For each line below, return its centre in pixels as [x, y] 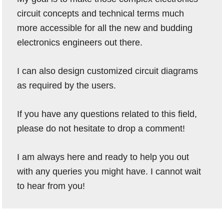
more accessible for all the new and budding [105, 28]
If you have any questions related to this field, [107, 114]
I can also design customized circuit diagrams [108, 71]
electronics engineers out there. [80, 42]
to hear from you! [51, 186]
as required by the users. [67, 85]
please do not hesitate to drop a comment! [101, 128]
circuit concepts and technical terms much [101, 13]
